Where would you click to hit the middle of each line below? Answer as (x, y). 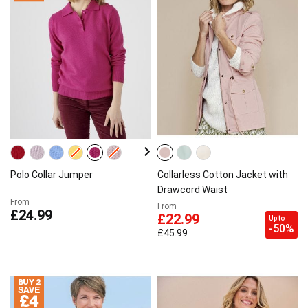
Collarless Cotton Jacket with (223, 175)
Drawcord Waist (192, 190)
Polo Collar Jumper (52, 175)
